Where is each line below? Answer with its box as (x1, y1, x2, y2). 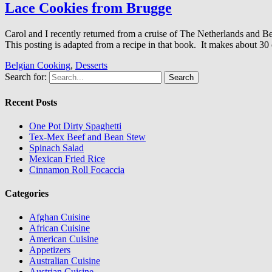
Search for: (5, 72, 47, 83)
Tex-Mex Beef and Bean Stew (29, 131, 146, 142)
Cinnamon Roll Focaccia (29, 164, 124, 175)
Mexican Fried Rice (29, 153, 105, 164)
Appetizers (29, 245, 70, 256)
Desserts (75, 60, 107, 71)
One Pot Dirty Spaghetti (29, 120, 121, 131)
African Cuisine (29, 223, 90, 234)
